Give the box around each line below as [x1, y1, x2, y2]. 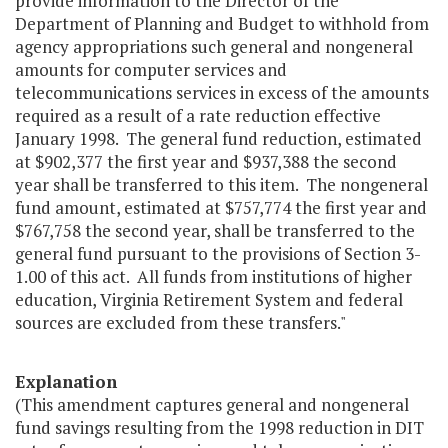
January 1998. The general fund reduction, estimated [15, 127, 422, 151]
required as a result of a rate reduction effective [15, 104, 381, 128]
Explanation [15, 370, 117, 394]
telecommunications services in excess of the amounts [15, 81, 429, 105]
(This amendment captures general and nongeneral [15, 393, 409, 417]
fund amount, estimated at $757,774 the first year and [15, 196, 427, 220]
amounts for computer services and [15, 58, 287, 82]
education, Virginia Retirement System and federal [15, 288, 403, 312]
